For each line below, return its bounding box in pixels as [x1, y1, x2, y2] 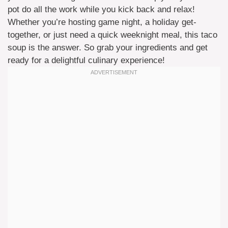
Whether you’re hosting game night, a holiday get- [8, 17, 196, 27]
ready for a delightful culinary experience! [8, 55, 165, 65]
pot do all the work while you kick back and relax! [8, 5, 195, 14]
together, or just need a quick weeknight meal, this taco [8, 30, 217, 40]
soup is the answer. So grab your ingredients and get [8, 43, 208, 52]
